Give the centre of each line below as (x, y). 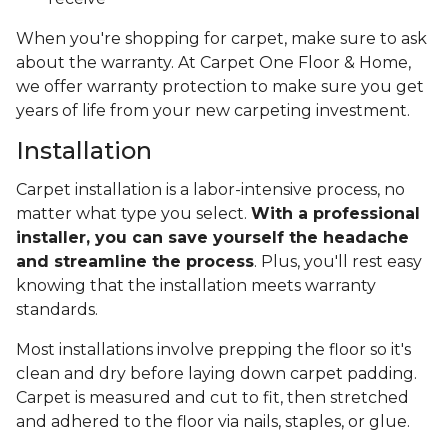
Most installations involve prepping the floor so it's (213, 350)
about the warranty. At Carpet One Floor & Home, (213, 63)
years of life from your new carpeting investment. (215, 111)
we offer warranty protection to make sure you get (220, 87)
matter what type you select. (133, 214)
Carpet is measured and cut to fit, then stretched (212, 398)
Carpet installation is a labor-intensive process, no (210, 190)
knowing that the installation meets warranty (196, 286)
